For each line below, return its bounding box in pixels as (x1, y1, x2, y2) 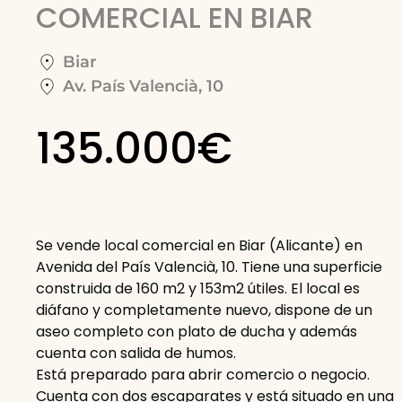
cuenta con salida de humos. (36, 343, 236, 364)
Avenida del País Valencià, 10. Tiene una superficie (36, 257, 382, 278)
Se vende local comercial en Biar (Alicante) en (36, 235, 363, 257)
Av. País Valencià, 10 (63, 76, 223, 97)
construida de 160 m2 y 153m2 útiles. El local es (36, 278, 360, 300)
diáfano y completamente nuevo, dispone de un (36, 300, 372, 321)
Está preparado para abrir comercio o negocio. (36, 364, 370, 386)
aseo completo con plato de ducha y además (36, 321, 357, 343)
